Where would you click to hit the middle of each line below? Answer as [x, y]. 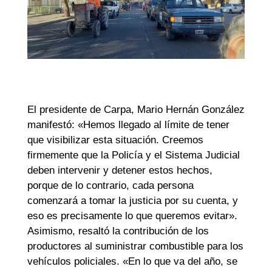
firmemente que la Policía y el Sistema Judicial [133, 155]
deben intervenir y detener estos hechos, [120, 171]
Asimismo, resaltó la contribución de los [118, 231]
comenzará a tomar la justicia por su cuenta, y [132, 201]
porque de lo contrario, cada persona [110, 186]
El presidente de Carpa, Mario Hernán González [136, 110]
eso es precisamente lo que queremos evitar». [132, 216]
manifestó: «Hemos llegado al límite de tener [128, 125]
